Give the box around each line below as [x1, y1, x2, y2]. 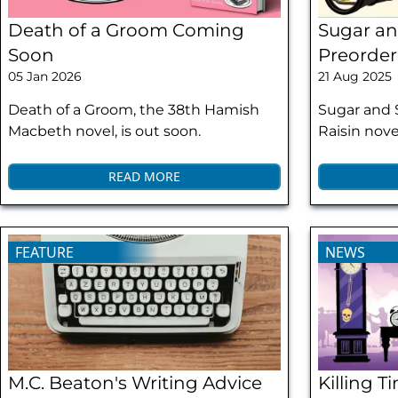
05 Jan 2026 [8, 68, 82, 84]
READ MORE [108, 167, 181, 185]
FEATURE [15, 242, 74, 262]
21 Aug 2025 [318, 68, 393, 84]
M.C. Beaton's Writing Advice [8, 372, 262, 394]
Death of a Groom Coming [8, 19, 244, 41]
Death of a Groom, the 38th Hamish [8, 100, 259, 118]
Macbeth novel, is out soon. [8, 122, 201, 139]
